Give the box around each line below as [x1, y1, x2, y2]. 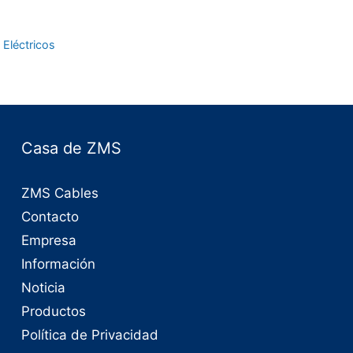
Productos [20, 303, 86, 320]
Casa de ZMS [20, 139, 121, 158]
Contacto [20, 209, 79, 225]
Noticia [20, 280, 65, 296]
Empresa [20, 232, 76, 249]
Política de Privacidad [20, 327, 158, 344]
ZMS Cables [20, 185, 98, 202]
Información [20, 256, 95, 273]
